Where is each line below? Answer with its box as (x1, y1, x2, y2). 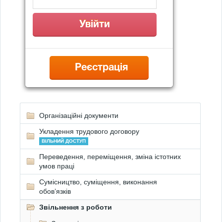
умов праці (39, 162, 74, 170)
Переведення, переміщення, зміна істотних (39, 153, 181, 161)
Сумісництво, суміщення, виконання (39, 178, 157, 186)
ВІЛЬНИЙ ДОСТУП (42, 138, 86, 144)
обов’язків (39, 187, 71, 195)
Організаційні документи (39, 111, 118, 119)
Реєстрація (75, 63, 128, 72)
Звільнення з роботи (39, 203, 112, 211)
